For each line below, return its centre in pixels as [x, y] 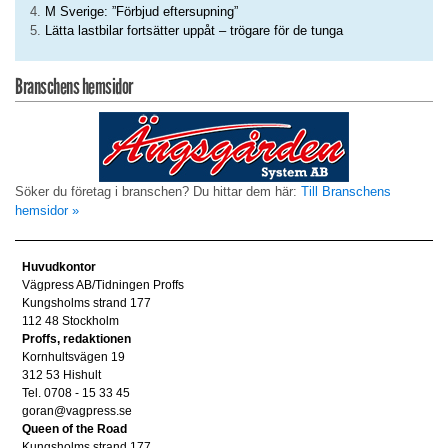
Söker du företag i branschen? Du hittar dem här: [158, 192]
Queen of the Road [74, 428]
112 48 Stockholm [70, 320]
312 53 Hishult [61, 374]
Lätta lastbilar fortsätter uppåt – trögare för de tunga [194, 31]
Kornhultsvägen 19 [73, 356]
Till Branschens [346, 192]
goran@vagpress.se [76, 410]
